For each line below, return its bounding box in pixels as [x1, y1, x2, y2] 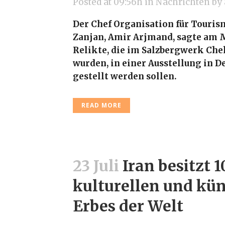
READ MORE [81, 101, 122, 109]
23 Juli [73, 156, 119, 175]
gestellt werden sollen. [73, 71, 177, 82]
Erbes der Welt [73, 196, 183, 215]
